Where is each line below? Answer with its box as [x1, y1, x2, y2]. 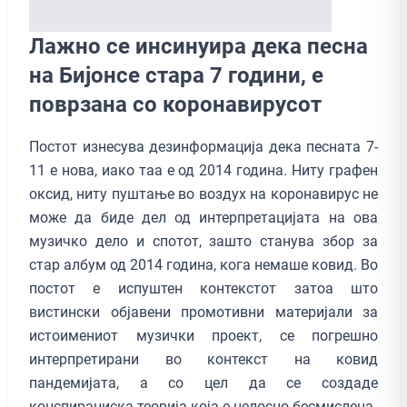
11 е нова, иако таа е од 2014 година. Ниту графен [29, 161, 378, 179]
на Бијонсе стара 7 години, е [29, 62, 323, 88]
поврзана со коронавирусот [29, 91, 322, 117]
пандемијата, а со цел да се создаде [29, 373, 378, 392]
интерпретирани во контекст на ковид [29, 350, 378, 368]
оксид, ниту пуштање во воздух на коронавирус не [29, 184, 378, 203]
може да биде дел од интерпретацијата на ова [29, 208, 378, 226]
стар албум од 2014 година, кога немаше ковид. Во [29, 255, 378, 273]
